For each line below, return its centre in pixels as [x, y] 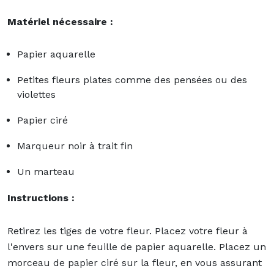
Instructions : [41, 198]
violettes [36, 94]
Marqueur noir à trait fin [75, 146]
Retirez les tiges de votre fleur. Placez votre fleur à [128, 231]
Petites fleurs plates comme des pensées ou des [132, 80]
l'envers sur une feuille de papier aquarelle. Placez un [137, 246]
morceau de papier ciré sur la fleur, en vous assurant [135, 262]
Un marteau [46, 171]
